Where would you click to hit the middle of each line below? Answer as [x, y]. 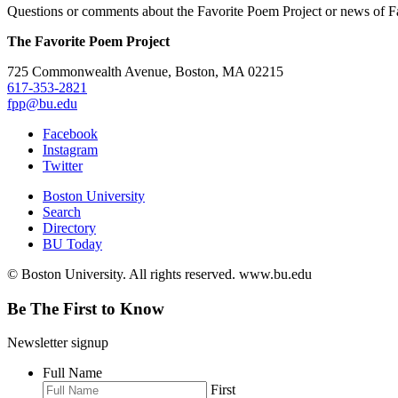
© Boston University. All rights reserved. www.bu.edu [159, 275]
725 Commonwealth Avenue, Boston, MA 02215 [145, 72]
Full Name [72, 373]
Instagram [70, 150]
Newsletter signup [58, 343]
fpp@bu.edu [42, 104]
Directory [69, 228]
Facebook [70, 134]
